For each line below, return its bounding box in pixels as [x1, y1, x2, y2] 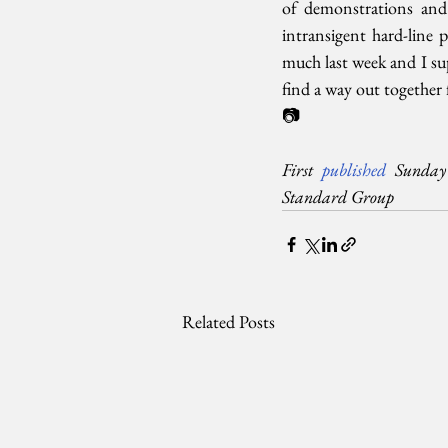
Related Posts [182, 310, 275, 333]
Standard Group [282, 185, 394, 208]
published [321, 158, 386, 181]
